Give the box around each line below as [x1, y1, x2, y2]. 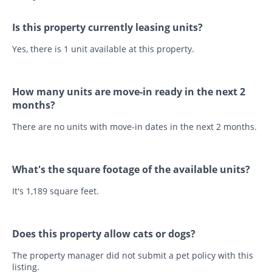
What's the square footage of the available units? [12, 162, 250, 176]
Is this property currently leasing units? [12, 20, 203, 34]
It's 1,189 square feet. [12, 185, 99, 197]
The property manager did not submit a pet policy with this [12, 249, 253, 261]
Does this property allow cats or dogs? [12, 226, 195, 240]
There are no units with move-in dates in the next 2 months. [12, 120, 257, 132]
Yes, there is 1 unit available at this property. [12, 42, 194, 55]
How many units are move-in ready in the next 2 [12, 84, 245, 98]
